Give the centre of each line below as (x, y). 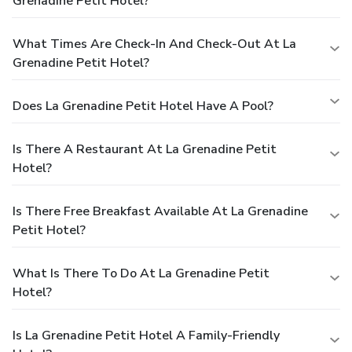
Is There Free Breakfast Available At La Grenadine (160, 211)
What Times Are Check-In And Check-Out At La (154, 44)
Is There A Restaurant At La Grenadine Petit (145, 149)
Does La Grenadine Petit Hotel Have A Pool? (143, 106)
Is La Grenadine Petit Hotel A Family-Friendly (146, 335)
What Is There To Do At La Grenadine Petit (141, 273)
